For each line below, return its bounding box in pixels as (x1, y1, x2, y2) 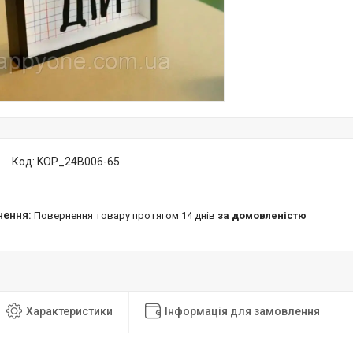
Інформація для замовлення (165, 304, 320, 318)
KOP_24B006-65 (37, 155, 120, 168)
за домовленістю (217, 210, 307, 221)
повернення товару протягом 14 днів (41, 210, 217, 221)
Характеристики (26, 304, 113, 318)
